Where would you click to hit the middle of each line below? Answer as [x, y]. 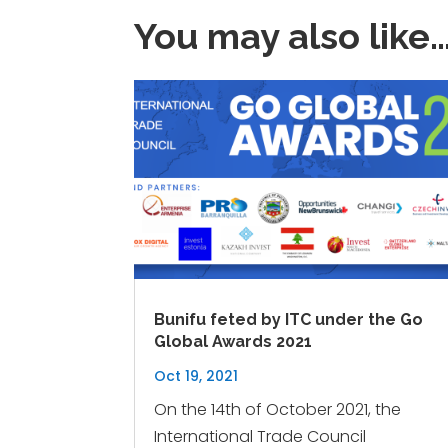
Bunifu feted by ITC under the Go [289, 319]
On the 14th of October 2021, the [278, 409]
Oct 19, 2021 [196, 375]
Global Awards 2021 [233, 341]
